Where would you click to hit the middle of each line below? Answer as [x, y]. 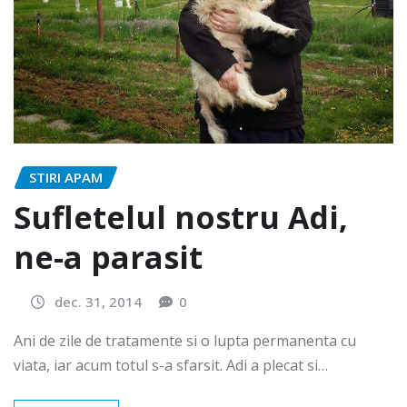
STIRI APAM [66, 177]
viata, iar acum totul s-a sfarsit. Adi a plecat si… [171, 365]
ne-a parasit [108, 258]
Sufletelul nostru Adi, [181, 218]
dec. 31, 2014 [98, 302]
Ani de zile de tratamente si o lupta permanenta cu [185, 340]
